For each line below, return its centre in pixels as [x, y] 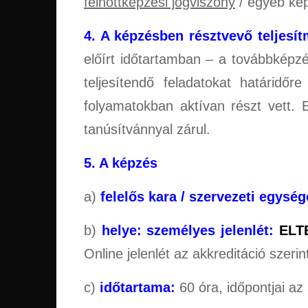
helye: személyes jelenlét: [188, 231]
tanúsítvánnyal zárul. [147, 130]
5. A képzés [121, 163]
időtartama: [137, 288]
